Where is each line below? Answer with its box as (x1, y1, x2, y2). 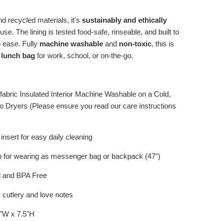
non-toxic (119, 39, 151, 48)
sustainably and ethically (82, 15, 167, 24)
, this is (151, 39, 174, 48)
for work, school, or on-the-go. (35, 51, 133, 60)
